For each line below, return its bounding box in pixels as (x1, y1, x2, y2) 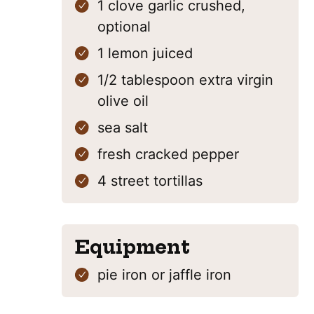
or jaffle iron (151, 266, 231, 283)
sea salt (97, 119, 148, 136)
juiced (153, 45, 193, 62)
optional (97, 18, 151, 35)
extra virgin (199, 71, 273, 88)
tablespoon (121, 71, 195, 88)
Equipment (75, 235, 190, 259)
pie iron (97, 266, 151, 283)
